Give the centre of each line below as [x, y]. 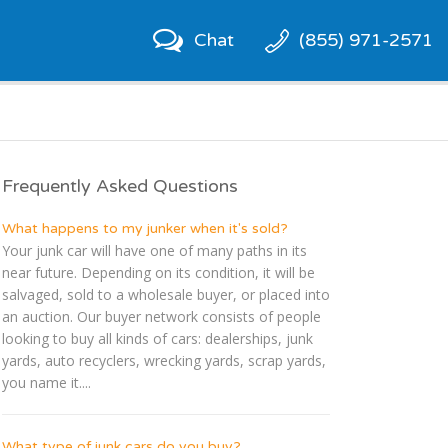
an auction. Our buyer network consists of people [161, 317]
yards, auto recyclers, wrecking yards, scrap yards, [164, 361]
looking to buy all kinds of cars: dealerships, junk [157, 339]
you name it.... [46, 383]
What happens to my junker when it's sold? [145, 229]
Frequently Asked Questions [120, 186]
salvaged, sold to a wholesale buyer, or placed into [166, 295]
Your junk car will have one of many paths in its [154, 251]
